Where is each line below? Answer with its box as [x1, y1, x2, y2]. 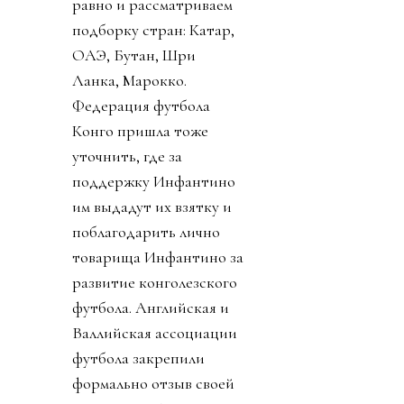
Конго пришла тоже [72, 120, 208, 141]
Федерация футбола [72, 95, 210, 115]
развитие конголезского [72, 271, 237, 292]
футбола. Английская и [72, 297, 229, 317]
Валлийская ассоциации [72, 322, 237, 343]
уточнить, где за [72, 145, 182, 166]
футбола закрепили [72, 347, 205, 368]
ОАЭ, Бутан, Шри [72, 44, 196, 65]
